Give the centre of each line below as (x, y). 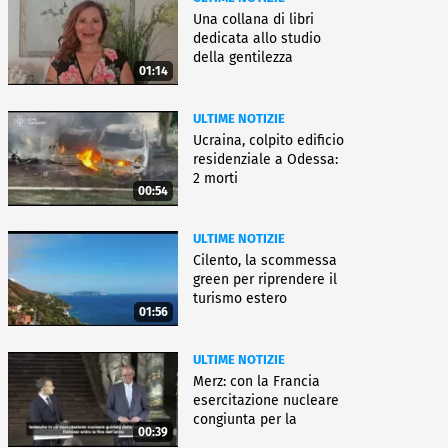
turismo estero (240, 299)
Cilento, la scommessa (265, 261)
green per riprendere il (265, 280)
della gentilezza (243, 57)
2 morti (215, 178)
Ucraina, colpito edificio (268, 140)
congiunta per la (245, 419)
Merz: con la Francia (256, 381)
